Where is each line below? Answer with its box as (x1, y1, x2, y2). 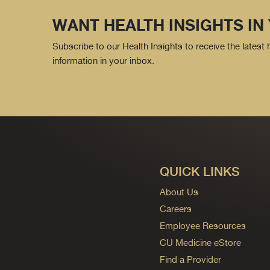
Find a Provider (159, 254, 221, 265)
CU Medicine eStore (159, 237, 241, 248)
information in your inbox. (52, 54, 154, 66)
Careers (159, 203, 192, 214)
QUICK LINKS (159, 163, 240, 179)
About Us (159, 186, 198, 197)
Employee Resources (159, 220, 246, 231)
